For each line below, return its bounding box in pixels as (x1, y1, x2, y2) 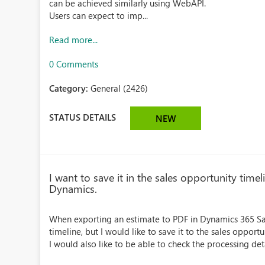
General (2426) (91, 82, 148, 94)
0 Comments (49, 58, 99, 70)
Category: (49, 82, 91, 94)
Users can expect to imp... (49, 9, 148, 21)
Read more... (49, 34, 98, 46)
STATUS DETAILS (49, 111, 117, 123)
